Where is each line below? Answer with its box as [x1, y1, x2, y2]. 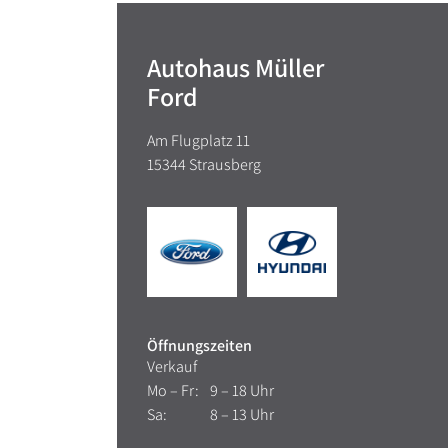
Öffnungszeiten [147, 335, 252, 357]
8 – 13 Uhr [207, 404, 274, 426]
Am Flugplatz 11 [147, 130, 250, 152]
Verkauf [147, 356, 197, 378]
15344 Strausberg [147, 154, 261, 176]
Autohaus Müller [147, 50, 324, 85]
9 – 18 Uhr [207, 380, 274, 402]
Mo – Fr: [147, 380, 199, 402]
